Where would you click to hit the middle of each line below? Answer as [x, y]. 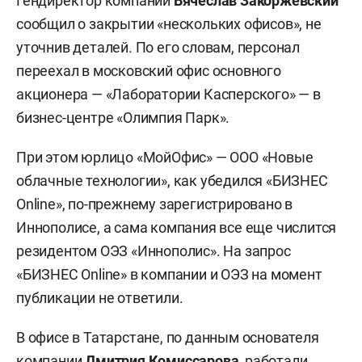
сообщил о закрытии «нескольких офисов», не [169, 24]
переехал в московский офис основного [149, 71]
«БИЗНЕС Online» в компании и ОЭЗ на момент [169, 275]
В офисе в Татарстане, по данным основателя [168, 338]
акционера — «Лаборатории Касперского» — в [168, 95]
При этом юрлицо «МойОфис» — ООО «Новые [165, 158]
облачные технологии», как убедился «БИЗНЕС [172, 181]
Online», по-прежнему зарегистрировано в [155, 204]
